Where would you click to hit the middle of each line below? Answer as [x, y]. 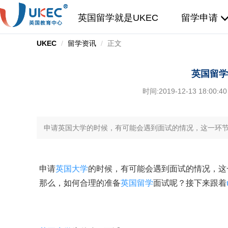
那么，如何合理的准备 [80, 183]
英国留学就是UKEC [118, 18]
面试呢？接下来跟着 [190, 183]
